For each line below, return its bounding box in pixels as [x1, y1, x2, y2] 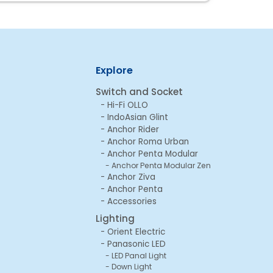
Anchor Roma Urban [107, 135, 189, 147]
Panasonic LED [107, 238, 166, 250]
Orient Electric [107, 225, 165, 238]
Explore [96, 63, 133, 78]
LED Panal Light [112, 250, 166, 261]
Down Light [112, 261, 152, 272]
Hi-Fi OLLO [107, 99, 148, 111]
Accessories [107, 195, 157, 207]
